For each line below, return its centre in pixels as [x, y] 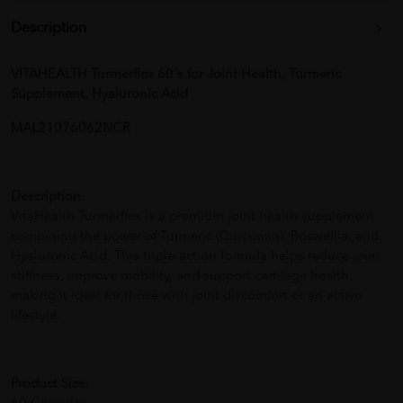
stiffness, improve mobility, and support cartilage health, [182, 277]
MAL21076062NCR [71, 130]
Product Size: [49, 385]
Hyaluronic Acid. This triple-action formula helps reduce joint [196, 257]
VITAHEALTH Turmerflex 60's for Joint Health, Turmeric [176, 76]
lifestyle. [36, 317]
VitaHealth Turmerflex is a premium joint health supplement [193, 218]
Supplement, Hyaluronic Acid [99, 95]
